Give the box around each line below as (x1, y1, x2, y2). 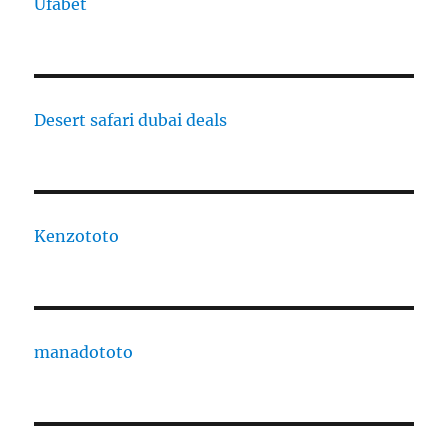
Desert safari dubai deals (34, 110, 228, 131)
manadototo (34, 342, 134, 363)
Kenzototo (34, 226, 120, 247)
